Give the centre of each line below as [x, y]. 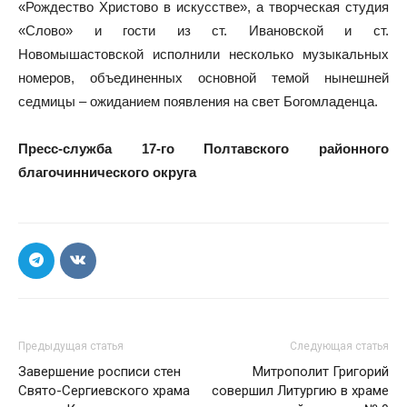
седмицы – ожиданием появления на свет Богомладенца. [198, 101]
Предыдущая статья [71, 346]
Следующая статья [339, 346]
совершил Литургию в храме [300, 390]
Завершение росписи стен [99, 371]
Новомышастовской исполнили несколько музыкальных [203, 54]
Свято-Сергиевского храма [104, 390]
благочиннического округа [109, 172]
